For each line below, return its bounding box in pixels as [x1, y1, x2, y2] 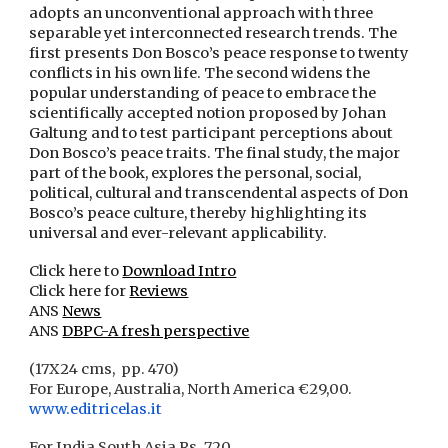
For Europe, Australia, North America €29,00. [29, 380, 356, 399]
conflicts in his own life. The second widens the [29, 64, 371, 83]
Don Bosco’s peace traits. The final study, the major [29, 144, 401, 163]
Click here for [29, 282, 130, 301]
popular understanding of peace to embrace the [29, 84, 377, 103]
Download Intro [122, 262, 237, 281]
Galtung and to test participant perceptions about [29, 124, 394, 143]
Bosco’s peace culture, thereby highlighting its [29, 204, 368, 223]
